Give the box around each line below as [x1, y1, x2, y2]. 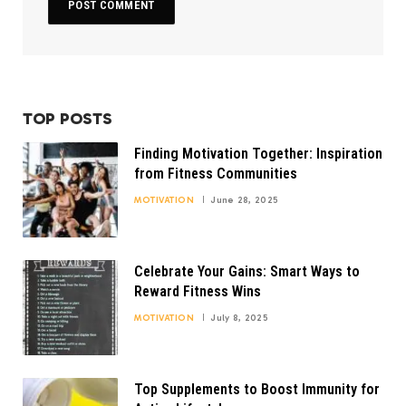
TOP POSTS [23, 108, 112, 129]
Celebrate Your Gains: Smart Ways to [134, 262, 360, 280]
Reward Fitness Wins [134, 282, 261, 300]
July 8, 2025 [210, 312, 268, 324]
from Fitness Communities [134, 164, 297, 182]
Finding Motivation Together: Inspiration [134, 144, 382, 162]
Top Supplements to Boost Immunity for [134, 380, 380, 398]
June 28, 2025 [210, 194, 279, 206]
